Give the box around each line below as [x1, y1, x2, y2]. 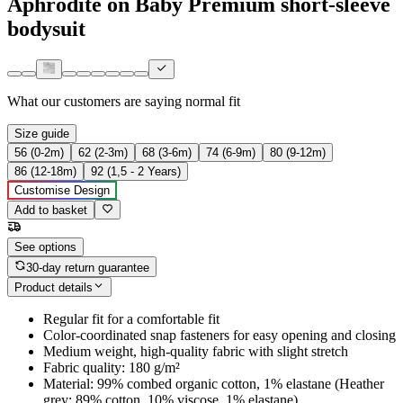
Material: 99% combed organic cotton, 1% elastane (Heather [43, 376, 384, 392]
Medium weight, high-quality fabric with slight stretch [43, 344, 348, 360]
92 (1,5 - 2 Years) [91, 165, 181, 179]
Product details [14, 281, 93, 295]
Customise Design [14, 184, 110, 198]
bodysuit [7, 16, 85, 40]
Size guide [14, 127, 69, 141]
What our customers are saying [7, 94, 182, 110]
